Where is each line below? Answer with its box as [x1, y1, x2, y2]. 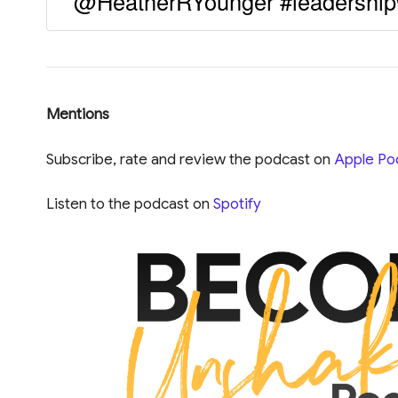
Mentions [46, 105, 109, 124]
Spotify [213, 195, 261, 214]
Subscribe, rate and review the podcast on [46, 149, 334, 169]
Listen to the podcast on [46, 195, 213, 214]
